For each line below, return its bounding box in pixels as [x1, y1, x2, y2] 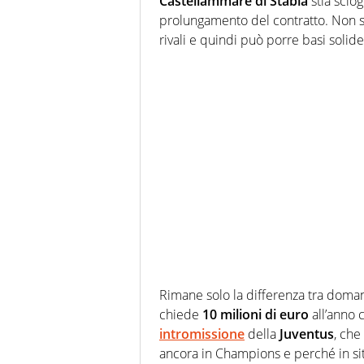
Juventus [279, 325, 334, 344]
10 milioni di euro [202, 305, 309, 324]
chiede [159, 305, 202, 324]
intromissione [159, 325, 245, 344]
